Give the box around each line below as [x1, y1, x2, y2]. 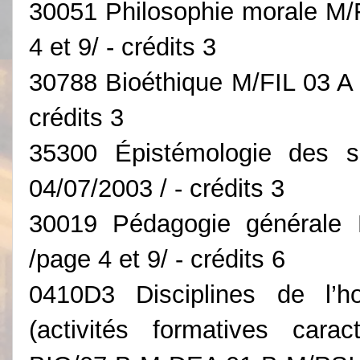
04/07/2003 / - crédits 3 [29, 174, 284, 202]
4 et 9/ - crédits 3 [29, 32, 216, 61]
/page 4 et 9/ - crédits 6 [29, 244, 285, 273]
